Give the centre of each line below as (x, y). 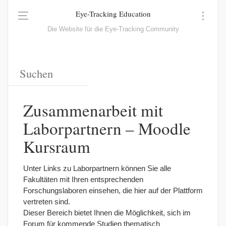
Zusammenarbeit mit (93, 110)
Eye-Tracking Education (113, 14)
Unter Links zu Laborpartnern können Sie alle (97, 168)
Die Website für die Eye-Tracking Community (113, 29)
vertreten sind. (47, 202)
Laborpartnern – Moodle (107, 128)
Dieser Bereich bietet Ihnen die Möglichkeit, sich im (107, 213)
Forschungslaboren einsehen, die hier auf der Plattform (113, 190)
